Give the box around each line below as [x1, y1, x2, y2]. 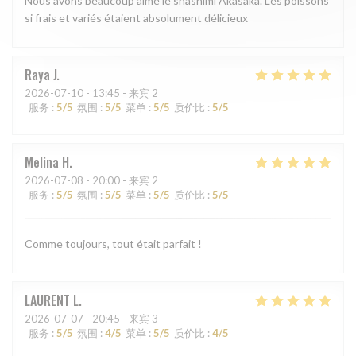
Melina [25, 153, 59, 172]
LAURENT [25, 291, 70, 311]
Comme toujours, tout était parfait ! [25, 237, 202, 251]
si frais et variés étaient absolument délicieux [25, 11, 248, 25]
